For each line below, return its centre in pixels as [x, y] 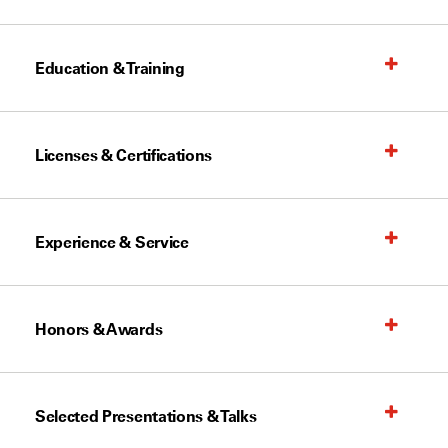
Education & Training [110, 68]
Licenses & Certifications [123, 155]
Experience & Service [112, 242]
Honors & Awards [99, 329]
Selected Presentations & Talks [146, 416]
